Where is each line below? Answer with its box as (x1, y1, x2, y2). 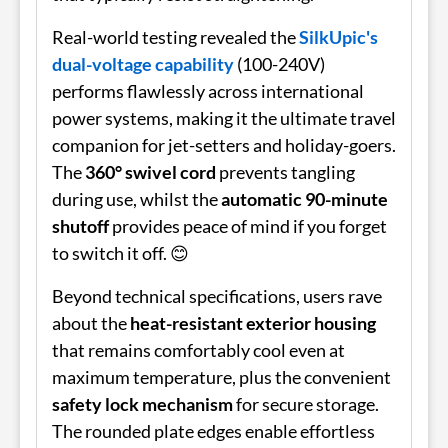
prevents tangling (216, 160, 355, 183)
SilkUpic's (299, 25, 378, 48)
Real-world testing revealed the (52, 25, 299, 48)
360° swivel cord (85, 160, 216, 183)
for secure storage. (233, 392, 379, 415)
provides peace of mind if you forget (109, 214, 387, 237)
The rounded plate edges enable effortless (52, 419, 375, 442)
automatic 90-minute (221, 187, 388, 210)
